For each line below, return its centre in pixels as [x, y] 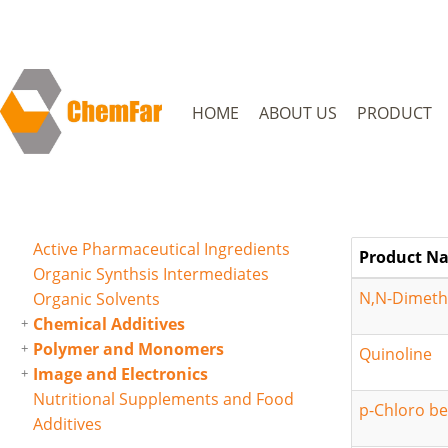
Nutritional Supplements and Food [163, 399]
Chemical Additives [109, 324]
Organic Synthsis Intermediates [151, 274]
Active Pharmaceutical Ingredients [161, 249]
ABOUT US [298, 113]
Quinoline [395, 354]
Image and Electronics [120, 374]
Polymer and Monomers [128, 349]
